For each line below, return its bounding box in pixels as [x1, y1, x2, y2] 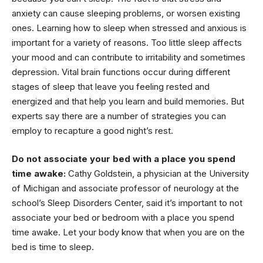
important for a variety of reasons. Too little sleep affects [12, 37, 242, 48]
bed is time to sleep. [12, 241, 94, 252]
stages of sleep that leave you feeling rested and [12, 81, 210, 92]
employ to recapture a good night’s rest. [12, 125, 173, 136]
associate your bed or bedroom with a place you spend [12, 211, 234, 223]
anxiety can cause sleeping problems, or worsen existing [12, 8, 240, 19]
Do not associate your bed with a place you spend [12, 153, 235, 164]
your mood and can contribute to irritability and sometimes [12, 52, 245, 63]
